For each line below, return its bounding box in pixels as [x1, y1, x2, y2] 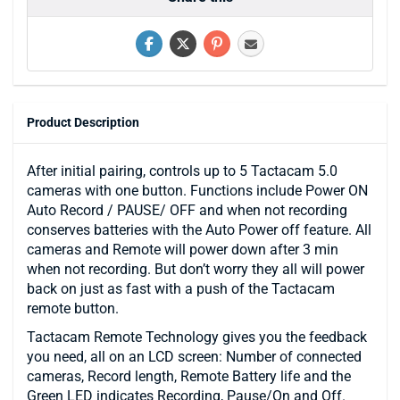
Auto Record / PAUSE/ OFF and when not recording [27, 201, 347, 219]
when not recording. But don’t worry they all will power [27, 260, 364, 278]
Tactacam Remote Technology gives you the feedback [27, 328, 367, 346]
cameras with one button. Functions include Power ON [27, 181, 368, 199]
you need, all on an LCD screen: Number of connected [27, 347, 362, 365]
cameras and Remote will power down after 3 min [27, 240, 338, 258]
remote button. [27, 299, 119, 317]
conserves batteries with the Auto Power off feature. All [27, 221, 371, 238]
